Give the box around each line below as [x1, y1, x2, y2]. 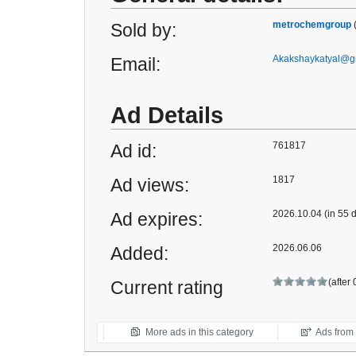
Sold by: [110, 20, 176, 41]
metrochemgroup [273, 19, 351, 30]
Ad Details [110, 103, 223, 128]
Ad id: [110, 141, 157, 161]
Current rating [110, 277, 223, 298]
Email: [110, 54, 161, 75]
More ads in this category [145, 327, 253, 338]
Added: [110, 243, 168, 264]
